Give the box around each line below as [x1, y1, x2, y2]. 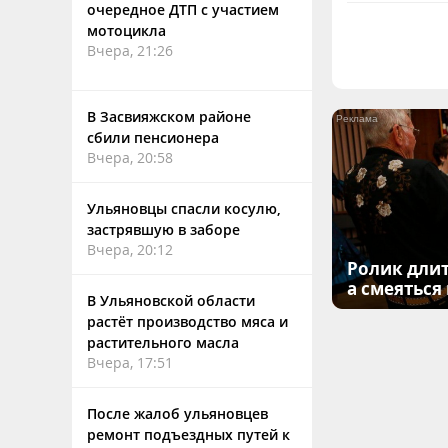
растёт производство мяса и [87, 312, 288, 331]
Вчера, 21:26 [87, 41, 173, 60]
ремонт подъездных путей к [87, 425, 290, 444]
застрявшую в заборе [87, 220, 240, 239]
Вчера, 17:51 [87, 353, 173, 372]
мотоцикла [87, 21, 166, 40]
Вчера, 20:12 [87, 240, 173, 259]
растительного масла [87, 333, 239, 352]
